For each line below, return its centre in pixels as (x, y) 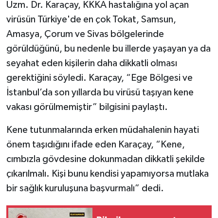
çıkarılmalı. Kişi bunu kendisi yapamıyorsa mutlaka (107, 174)
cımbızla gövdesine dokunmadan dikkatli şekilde (105, 159)
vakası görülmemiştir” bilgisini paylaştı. (87, 107)
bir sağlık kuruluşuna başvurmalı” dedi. (85, 189)
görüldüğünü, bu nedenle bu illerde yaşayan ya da (108, 49)
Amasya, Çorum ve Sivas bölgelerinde (85, 34)
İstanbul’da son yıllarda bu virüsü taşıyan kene (100, 93)
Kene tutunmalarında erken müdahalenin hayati (102, 130)
